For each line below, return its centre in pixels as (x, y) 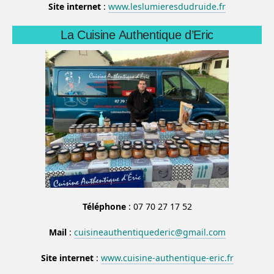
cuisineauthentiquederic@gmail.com (150, 232)
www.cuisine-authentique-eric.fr (167, 257)
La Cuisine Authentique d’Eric (137, 35)
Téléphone (104, 206)
